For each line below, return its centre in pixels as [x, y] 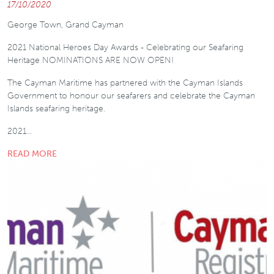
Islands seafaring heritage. [56, 108]
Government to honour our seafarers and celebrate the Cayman [131, 95]
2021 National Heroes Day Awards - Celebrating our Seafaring [125, 47]
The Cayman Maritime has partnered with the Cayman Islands [125, 83]
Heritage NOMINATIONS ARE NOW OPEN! [91, 60]
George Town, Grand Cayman [65, 24]
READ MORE [32, 154]
